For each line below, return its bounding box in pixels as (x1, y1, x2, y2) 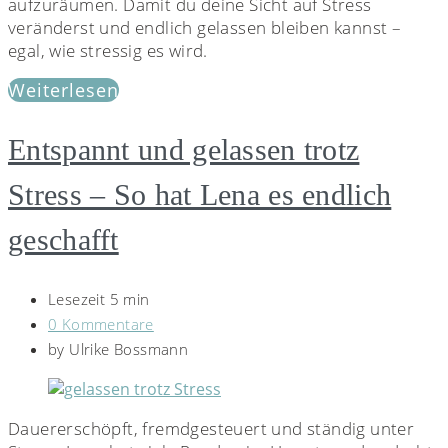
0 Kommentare (48, 313, 154, 334)
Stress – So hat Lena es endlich (8, 177, 392, 211)
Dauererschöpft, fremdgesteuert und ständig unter (8, 416, 415, 440)
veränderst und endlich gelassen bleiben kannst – (8, 16, 402, 40)
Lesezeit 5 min (48, 288, 150, 309)
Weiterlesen (8, 78, 119, 103)
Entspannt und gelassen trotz (8, 132, 360, 166)
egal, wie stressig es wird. (8, 39, 208, 63)
